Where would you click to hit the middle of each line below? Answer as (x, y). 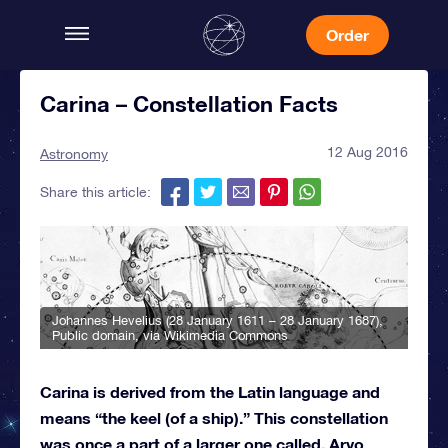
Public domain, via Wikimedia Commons (170, 335)
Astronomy (74, 154)
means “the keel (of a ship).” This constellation (214, 417)
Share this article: (95, 192)
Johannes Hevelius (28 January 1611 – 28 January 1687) (215, 320)
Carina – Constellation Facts (189, 104)
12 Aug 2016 (367, 152)
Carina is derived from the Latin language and (210, 391)
